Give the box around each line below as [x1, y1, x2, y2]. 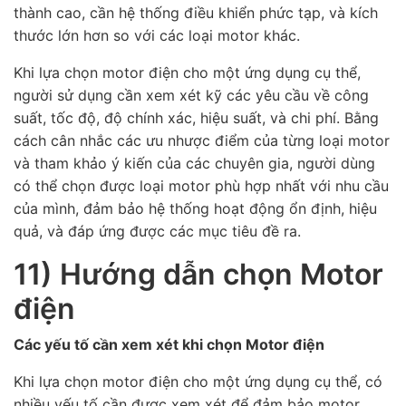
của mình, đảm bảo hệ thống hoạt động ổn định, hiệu [14, 198, 377, 217]
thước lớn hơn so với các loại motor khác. [14, 25, 300, 44]
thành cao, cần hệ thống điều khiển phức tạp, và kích [14, 3, 378, 22]
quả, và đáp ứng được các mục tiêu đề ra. [14, 221, 301, 240]
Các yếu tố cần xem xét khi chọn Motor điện [14, 334, 324, 353]
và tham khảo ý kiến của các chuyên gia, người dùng [14, 153, 375, 172]
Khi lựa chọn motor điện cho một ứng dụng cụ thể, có [14, 372, 382, 391]
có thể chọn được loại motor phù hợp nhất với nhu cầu [14, 176, 389, 195]
